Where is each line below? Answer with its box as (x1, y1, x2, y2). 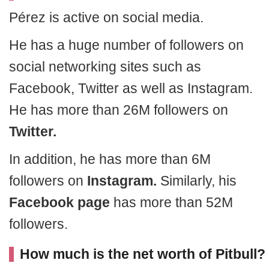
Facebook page (9, 195, 110, 210)
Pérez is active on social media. (9, 10, 204, 25)
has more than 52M (110, 195, 233, 210)
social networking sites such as (9, 59, 201, 74)
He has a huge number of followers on (9, 37, 244, 53)
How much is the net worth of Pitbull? (20, 246, 265, 262)
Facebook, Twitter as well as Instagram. (9, 80, 253, 96)
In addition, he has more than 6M (9, 151, 211, 167)
